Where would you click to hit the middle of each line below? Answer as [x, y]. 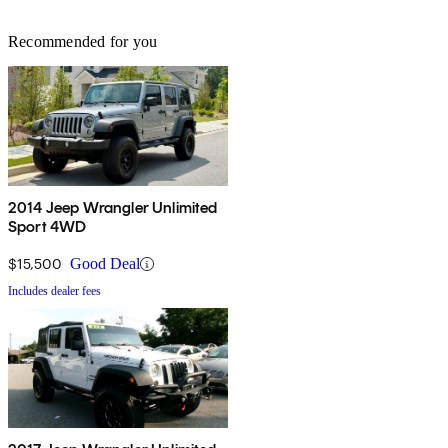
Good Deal [105, 264]
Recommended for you [83, 42]
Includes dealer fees [54, 291]
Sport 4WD [47, 227]
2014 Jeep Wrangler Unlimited [113, 208]
